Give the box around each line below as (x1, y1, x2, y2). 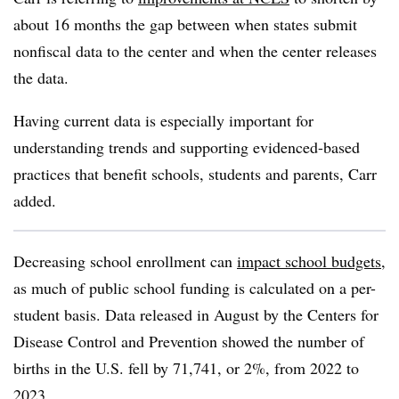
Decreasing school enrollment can (13, 250, 237, 272)
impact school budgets (237, 250, 381, 272)
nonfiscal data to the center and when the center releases (13, 40, 377, 61)
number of (297, 330, 364, 352)
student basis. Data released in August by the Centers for (13, 304, 379, 325)
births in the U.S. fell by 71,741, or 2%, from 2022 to (13, 357, 359, 379)
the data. (13, 67, 74, 88)
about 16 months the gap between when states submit (13, 13, 357, 35)
